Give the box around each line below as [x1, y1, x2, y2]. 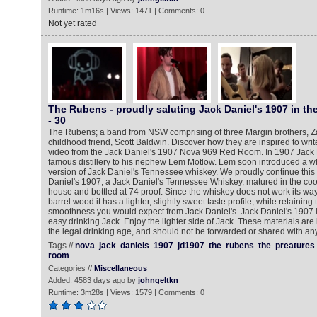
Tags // [47, 241, 75, 250]
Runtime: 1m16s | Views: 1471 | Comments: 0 [47, 6, 204, 15]
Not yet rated [47, 18, 97, 28]
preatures [275, 241, 315, 250]
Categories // [47, 264, 94, 272]
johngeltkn [137, 276, 178, 284]
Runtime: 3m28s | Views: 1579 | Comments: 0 [47, 288, 204, 296]
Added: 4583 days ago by [47, 276, 138, 284]
